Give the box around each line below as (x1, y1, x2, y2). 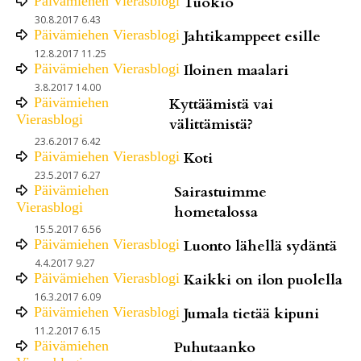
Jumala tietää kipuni (184, 303, 319, 324)
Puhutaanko (174, 337, 256, 358)
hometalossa (174, 201, 259, 222)
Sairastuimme (174, 181, 268, 202)
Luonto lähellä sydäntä (184, 235, 337, 256)
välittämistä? (169, 114, 254, 135)
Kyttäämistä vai (169, 93, 274, 114)
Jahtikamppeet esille (184, 26, 321, 47)
